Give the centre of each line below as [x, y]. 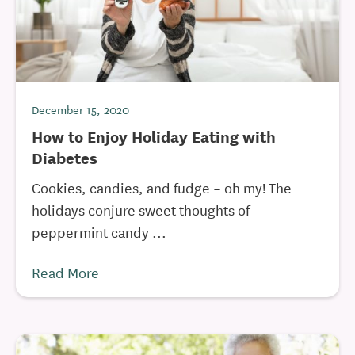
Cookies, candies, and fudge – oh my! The [162, 187]
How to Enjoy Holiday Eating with [154, 136]
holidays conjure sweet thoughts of [141, 209]
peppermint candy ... [99, 231]
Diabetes [65, 157]
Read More [65, 272]
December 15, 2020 [80, 109]
